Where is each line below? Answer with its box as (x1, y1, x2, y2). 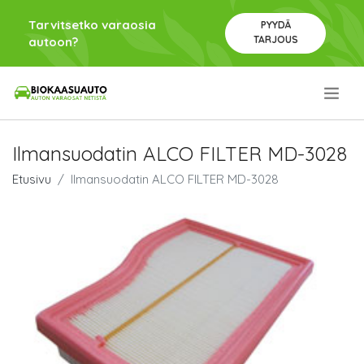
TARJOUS (253, 33, 298, 45)
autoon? (28, 34, 78, 50)
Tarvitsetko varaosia (28, 17, 156, 32)
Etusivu (12, 171, 51, 187)
